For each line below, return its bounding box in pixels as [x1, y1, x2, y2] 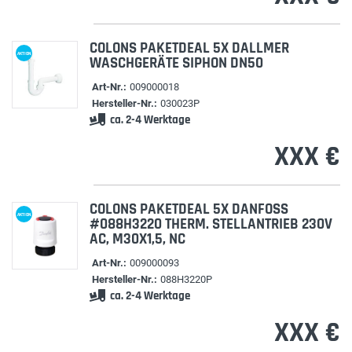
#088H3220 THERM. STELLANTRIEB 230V [89, 214, 332, 234]
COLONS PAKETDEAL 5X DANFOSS [89, 200, 288, 219]
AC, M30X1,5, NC [89, 229, 185, 249]
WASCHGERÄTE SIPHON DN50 [89, 53, 263, 73]
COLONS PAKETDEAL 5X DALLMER [89, 38, 289, 58]
